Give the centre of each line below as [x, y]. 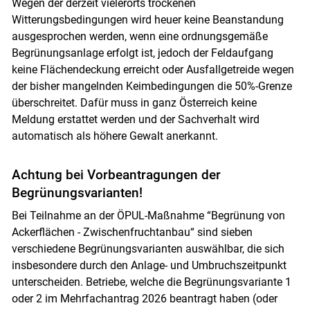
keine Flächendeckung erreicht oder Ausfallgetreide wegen [153, 69]
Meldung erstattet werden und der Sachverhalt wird [135, 119]
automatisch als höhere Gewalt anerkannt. [115, 136]
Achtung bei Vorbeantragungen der [116, 174]
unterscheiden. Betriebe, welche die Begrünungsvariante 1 [151, 282]
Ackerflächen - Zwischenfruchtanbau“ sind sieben [132, 232]
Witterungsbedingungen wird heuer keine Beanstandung [147, 19]
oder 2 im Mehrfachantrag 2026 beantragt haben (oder [144, 298]
